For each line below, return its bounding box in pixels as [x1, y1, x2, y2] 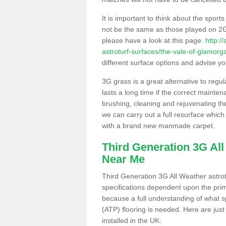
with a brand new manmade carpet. [102, 121, 215, 130]
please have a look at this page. [102, 36, 205, 44]
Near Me [102, 152, 145, 165]
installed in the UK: [102, 216, 161, 224]
